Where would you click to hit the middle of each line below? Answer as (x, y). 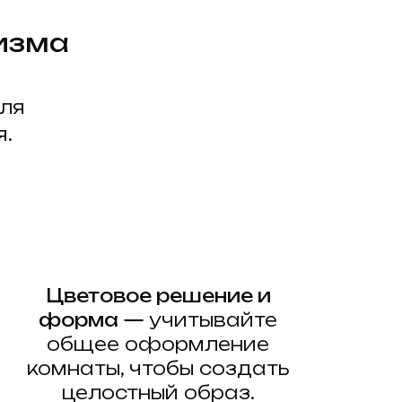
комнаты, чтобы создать (158, 369)
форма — (94, 320)
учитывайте (213, 320)
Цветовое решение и (158, 296)
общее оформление (158, 345)
